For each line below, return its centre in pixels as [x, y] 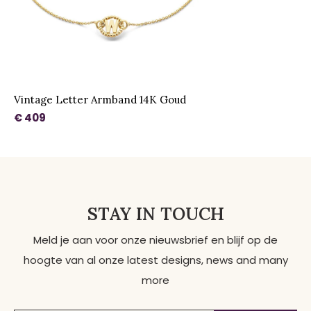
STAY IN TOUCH [155, 214]
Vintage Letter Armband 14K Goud [100, 100]
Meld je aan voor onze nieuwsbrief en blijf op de [155, 240]
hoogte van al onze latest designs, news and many [155, 260]
